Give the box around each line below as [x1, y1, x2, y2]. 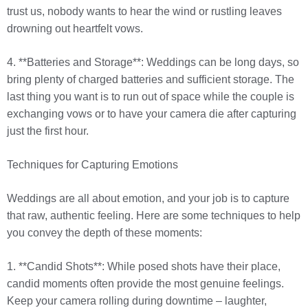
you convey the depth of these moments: [7, 227, 202, 239]
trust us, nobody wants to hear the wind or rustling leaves [7, 5, 282, 18]
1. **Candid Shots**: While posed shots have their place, [7, 261, 280, 273]
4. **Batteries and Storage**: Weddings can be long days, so [7, 56, 299, 69]
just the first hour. [7, 125, 89, 137]
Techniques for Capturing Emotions [7, 159, 178, 171]
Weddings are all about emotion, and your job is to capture [7, 192, 289, 205]
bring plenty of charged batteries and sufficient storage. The [7, 74, 294, 86]
